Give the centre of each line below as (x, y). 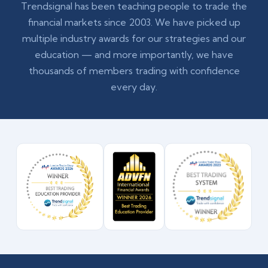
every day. (134, 87)
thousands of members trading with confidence (134, 71)
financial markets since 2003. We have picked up (134, 22)
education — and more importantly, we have (134, 54)
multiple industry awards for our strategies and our (134, 38)
